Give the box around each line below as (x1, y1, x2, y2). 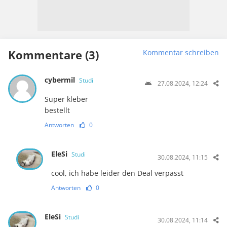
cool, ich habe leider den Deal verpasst (51, 168, 184, 178)
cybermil (44, 75, 77, 85)
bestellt (44, 105, 70, 116)
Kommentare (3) (8, 47, 99, 63)
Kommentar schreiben (143, 48, 219, 58)
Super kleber (44, 94, 88, 104)
